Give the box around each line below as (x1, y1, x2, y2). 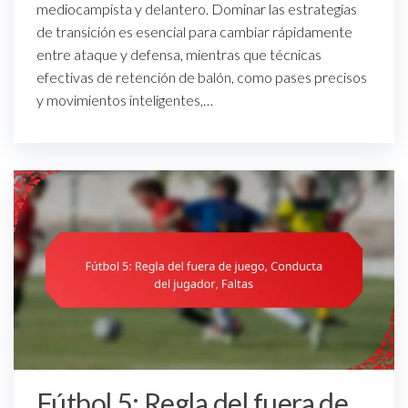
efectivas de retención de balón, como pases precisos (36, 67, 367, 86)
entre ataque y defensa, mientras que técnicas (36, 45, 321, 63)
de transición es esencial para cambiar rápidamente (36, 22, 352, 40)
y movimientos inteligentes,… (36, 90, 213, 108)
